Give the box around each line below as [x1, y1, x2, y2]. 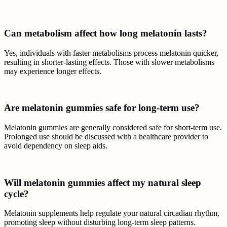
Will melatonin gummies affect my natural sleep [4, 177, 201, 188]
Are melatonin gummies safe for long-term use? [4, 102, 202, 113]
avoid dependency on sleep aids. [4, 141, 107, 150]
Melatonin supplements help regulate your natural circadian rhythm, [4, 209, 219, 218]
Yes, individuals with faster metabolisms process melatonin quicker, [4, 48, 218, 57]
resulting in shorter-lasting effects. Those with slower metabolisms [4, 57, 214, 66]
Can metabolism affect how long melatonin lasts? [4, 27, 210, 39]
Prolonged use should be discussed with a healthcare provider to [4, 132, 208, 141]
